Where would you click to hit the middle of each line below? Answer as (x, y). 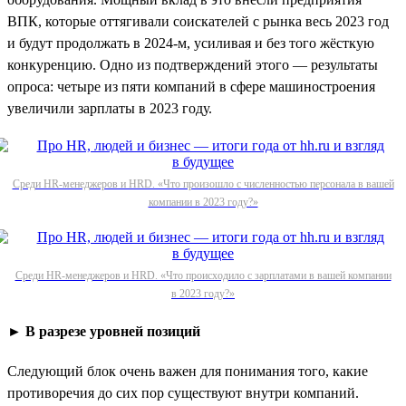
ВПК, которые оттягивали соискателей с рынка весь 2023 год (198, 21)
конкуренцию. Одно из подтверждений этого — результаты (193, 64)
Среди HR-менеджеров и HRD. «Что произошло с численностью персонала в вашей (203, 184)
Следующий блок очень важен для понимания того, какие (188, 371)
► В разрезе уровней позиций (104, 331)
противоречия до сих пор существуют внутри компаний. (183, 392)
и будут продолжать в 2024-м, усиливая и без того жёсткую (191, 43)
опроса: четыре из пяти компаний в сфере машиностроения (191, 86)
